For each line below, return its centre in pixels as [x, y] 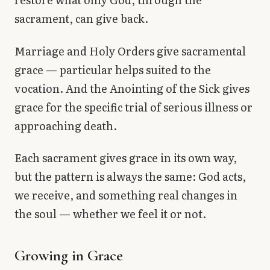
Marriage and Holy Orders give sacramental [130, 51]
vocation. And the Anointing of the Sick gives [132, 88]
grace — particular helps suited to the [113, 69]
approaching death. [66, 125]
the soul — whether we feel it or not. [110, 214]
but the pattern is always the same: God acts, [130, 177]
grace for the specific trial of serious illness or [133, 107]
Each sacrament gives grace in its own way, [126, 158]
